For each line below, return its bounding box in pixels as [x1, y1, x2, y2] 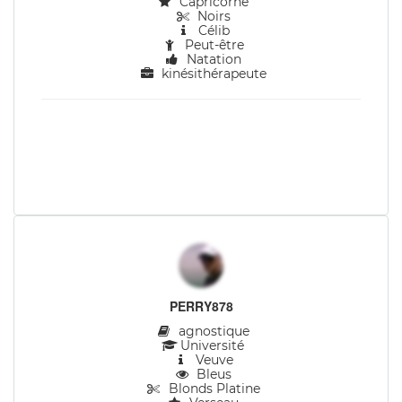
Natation [183, 51, 241, 67]
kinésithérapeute [158, 66, 267, 82]
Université [180, 337, 244, 354]
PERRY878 [169, 297, 233, 315]
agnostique [175, 323, 249, 339]
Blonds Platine [164, 380, 260, 397]
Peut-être [180, 37, 244, 53]
